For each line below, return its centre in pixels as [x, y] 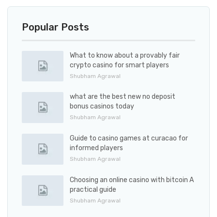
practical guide [93, 189]
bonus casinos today [102, 107]
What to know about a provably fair [125, 55]
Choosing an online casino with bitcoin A [132, 180]
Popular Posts [55, 27]
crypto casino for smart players [119, 65]
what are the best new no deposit [123, 97]
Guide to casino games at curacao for [129, 139]
